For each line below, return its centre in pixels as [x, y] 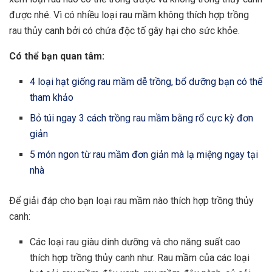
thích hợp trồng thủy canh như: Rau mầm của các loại [140, 258]
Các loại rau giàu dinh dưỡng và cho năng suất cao [135, 242]
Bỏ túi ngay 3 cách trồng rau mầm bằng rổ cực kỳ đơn [142, 118]
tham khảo [52, 98]
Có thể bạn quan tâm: [57, 56]
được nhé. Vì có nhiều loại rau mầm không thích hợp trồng [129, 15]
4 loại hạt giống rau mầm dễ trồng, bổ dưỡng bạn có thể [146, 82]
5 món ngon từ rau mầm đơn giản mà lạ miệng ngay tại [144, 155]
